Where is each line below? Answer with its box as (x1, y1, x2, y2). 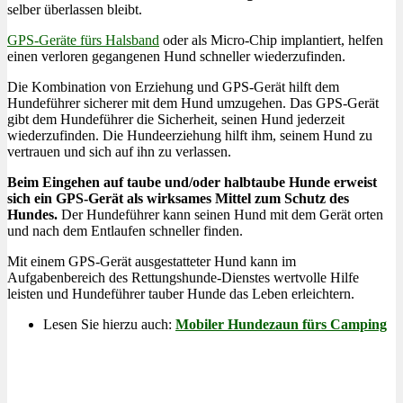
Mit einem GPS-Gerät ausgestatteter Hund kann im (7, 253, 296, 269)
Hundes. (7, 206, 58, 222)
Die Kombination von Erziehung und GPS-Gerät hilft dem (7, 78, 339, 94)
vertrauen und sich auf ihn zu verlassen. (7, 143, 231, 159)
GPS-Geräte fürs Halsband (7, 31, 159, 48)
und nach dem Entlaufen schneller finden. (7, 222, 243, 238)
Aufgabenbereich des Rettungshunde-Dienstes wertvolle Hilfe (7, 269, 359, 285)
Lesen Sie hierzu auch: (43, 316, 175, 332)
